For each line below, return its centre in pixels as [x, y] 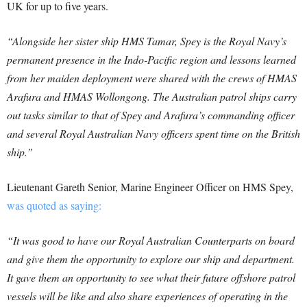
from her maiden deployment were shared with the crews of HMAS [152, 78]
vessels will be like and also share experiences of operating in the [147, 296]
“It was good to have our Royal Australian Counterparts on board [151, 240]
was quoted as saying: [54, 205]
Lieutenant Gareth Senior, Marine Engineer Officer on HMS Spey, [150, 187]
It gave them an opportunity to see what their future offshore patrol [151, 277]
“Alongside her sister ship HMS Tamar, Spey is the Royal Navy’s [147, 41]
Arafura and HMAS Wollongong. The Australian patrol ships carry [152, 96]
